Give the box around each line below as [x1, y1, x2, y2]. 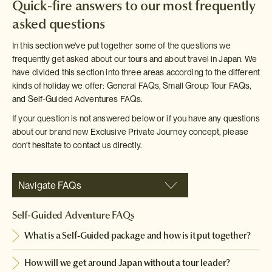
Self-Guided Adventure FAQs [12, 208, 135, 222]
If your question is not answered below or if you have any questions [12, 114, 260, 124]
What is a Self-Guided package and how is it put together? [24, 229, 251, 242]
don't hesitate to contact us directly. [12, 140, 142, 151]
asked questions [12, 15, 105, 33]
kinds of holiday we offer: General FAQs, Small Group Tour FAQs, [12, 81, 252, 91]
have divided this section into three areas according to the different [12, 67, 260, 78]
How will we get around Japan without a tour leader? [24, 256, 230, 270]
